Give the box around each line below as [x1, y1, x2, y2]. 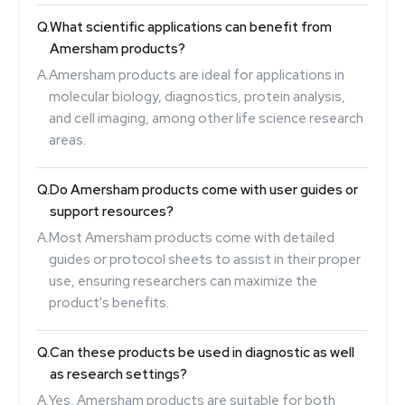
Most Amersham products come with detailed [49, 228, 334, 247]
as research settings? [50, 364, 187, 383]
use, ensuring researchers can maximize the [49, 271, 317, 290]
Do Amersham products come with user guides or [50, 180, 358, 199]
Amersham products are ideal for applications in [49, 65, 344, 84]
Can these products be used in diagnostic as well [50, 343, 354, 362]
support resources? [50, 202, 174, 221]
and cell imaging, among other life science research [49, 108, 363, 127]
